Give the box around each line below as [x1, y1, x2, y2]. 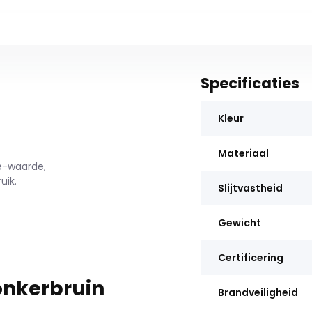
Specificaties [200, 73, 299, 93]
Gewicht [217, 216, 261, 230]
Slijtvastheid [217, 181, 283, 195]
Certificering [217, 251, 283, 265]
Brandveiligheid [217, 286, 298, 299]
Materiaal [217, 146, 269, 160]
